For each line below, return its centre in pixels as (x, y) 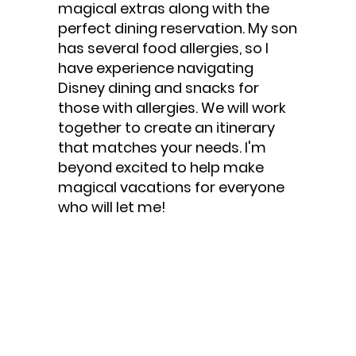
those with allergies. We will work (172, 107)
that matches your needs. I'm (163, 147)
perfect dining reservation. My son (178, 28)
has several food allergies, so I (164, 48)
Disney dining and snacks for (159, 87)
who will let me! (112, 207)
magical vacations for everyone (172, 187)
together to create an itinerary (167, 127)
